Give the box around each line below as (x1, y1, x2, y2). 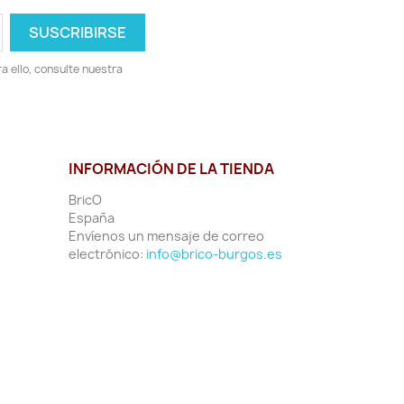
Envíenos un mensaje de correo (69, 227, 264, 245)
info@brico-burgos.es (146, 245, 282, 263)
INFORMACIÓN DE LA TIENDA (69, 159, 274, 179)
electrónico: (69, 245, 146, 263)
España (69, 209, 115, 227)
